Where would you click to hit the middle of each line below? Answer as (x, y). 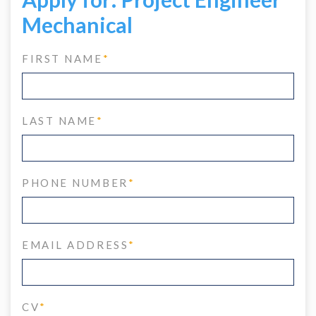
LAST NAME (59, 121)
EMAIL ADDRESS (75, 245)
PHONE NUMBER (75, 183)
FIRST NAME (62, 59)
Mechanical (77, 25)
